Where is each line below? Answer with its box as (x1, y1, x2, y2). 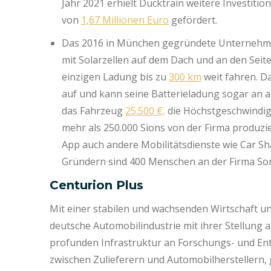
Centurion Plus (50, 178, 147, 192)
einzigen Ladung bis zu (62, 70, 169, 83)
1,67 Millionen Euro (81, 13, 169, 27)
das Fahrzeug (62, 104, 125, 117)
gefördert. (169, 13, 220, 27)
